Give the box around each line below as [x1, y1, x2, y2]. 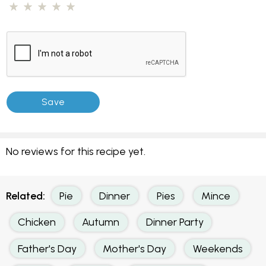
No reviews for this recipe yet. [6, 145, 145, 158]
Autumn [82, 216, 120, 229]
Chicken [18, 216, 56, 229]
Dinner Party [145, 216, 204, 229]
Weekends [192, 242, 243, 255]
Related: [6, 189, 45, 202]
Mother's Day [103, 242, 167, 255]
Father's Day [18, 242, 77, 255]
